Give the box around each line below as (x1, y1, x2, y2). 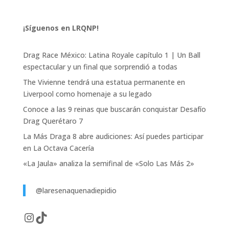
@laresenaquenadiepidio (35, 185, 117, 195)
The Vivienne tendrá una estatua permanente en (22, 77, 185, 87)
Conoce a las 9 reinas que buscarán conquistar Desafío (22, 104, 206, 114)
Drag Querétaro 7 (22, 116, 83, 126)
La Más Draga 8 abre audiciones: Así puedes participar (22, 131, 203, 141)
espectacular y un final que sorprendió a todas (22, 61, 177, 72)
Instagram (22, 208, 81, 225)
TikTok (34, 208, 74, 225)
